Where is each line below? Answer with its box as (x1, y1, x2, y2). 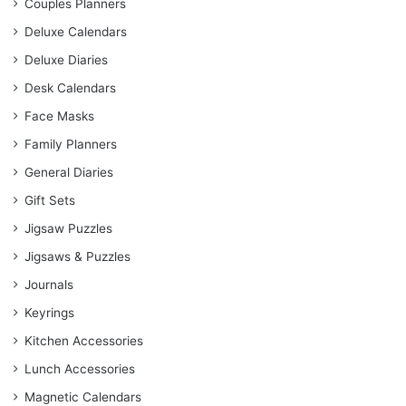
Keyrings (24, 305, 74, 321)
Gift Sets (24, 193, 75, 208)
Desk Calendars (24, 81, 116, 96)
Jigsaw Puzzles (24, 221, 112, 237)
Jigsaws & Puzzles (24, 249, 130, 265)
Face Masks (24, 109, 94, 124)
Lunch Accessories (24, 362, 135, 377)
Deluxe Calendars (24, 24, 127, 40)
